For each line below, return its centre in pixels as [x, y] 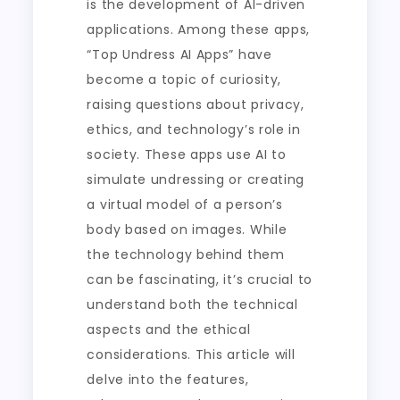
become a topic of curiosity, [184, 79]
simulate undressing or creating [196, 179]
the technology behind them [186, 254]
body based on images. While [187, 229]
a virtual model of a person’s [185, 204]
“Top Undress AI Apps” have [179, 54]
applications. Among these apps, [199, 29]
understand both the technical [192, 304]
